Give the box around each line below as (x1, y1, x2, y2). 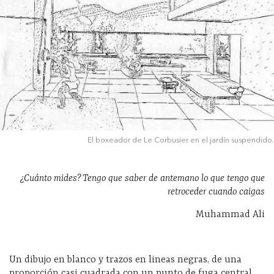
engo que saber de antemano (87, 172, 199, 184)
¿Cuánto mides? (20, 172, 81, 184)
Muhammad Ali (196, 209, 265, 220)
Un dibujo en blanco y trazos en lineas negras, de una (9, 254, 242, 265)
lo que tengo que (201, 172, 265, 184)
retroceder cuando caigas (168, 186, 265, 198)
